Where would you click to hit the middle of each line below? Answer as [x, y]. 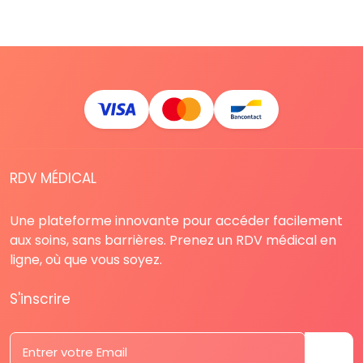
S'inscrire [40, 299]
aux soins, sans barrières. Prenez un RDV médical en [173, 240]
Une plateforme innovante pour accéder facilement [176, 220]
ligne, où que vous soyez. [86, 259]
